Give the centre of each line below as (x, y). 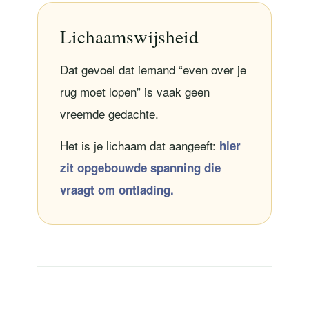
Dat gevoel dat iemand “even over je (153, 69)
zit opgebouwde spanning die (140, 167)
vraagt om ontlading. (117, 189)
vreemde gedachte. (109, 113)
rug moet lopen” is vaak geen (134, 91)
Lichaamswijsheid (129, 36)
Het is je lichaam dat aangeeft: (139, 145)
